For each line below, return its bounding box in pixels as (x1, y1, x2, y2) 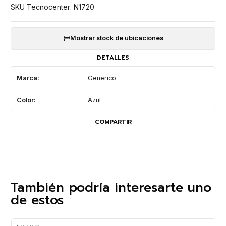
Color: (16, 96, 36, 104)
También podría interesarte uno (11, 177, 211, 197)
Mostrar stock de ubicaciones (70, 34, 163, 42)
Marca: (16, 74, 39, 82)
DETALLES (97, 53, 129, 63)
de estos (11, 190, 64, 210)
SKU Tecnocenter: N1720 (11, 3, 94, 12)
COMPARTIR (94, 117, 132, 127)
